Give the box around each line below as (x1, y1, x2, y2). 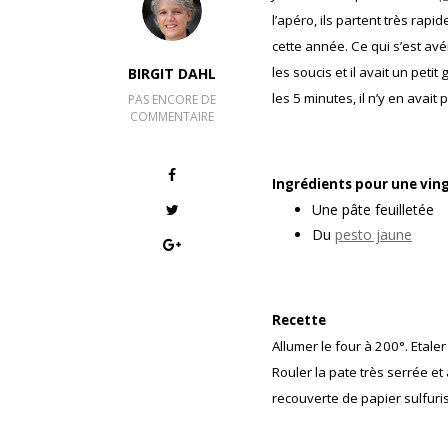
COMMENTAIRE (130, 108, 214, 125)
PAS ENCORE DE (128, 91, 216, 108)
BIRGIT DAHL (128, 64, 216, 83)
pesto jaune (335, 225, 412, 244)
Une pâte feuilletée (312, 200, 434, 219)
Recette (272, 311, 326, 329)
